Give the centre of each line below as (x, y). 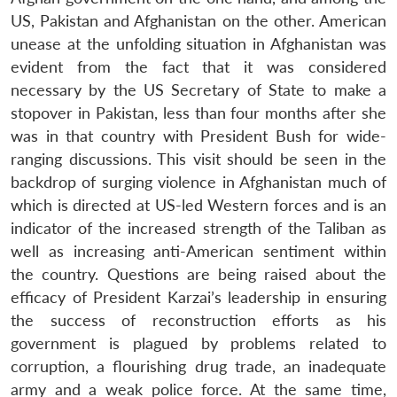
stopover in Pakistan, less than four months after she (198, 113)
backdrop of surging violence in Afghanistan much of (198, 182)
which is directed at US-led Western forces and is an (198, 205)
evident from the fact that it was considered (198, 66)
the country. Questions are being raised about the (198, 274)
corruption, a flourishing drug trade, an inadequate (198, 366)
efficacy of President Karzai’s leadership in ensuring (198, 297)
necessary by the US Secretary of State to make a (198, 90)
